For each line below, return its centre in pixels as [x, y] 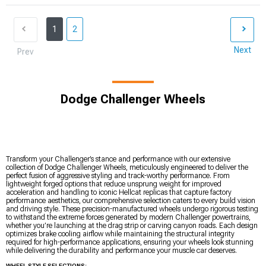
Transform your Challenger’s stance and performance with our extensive [118, 159]
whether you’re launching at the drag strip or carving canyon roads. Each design [132, 225]
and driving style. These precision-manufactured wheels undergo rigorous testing [132, 209]
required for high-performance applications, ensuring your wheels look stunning [130, 242]
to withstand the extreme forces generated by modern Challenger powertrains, [128, 217]
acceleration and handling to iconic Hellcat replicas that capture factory [119, 192]
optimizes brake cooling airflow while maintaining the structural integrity [120, 234]
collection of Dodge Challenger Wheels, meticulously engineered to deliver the [127, 167]
